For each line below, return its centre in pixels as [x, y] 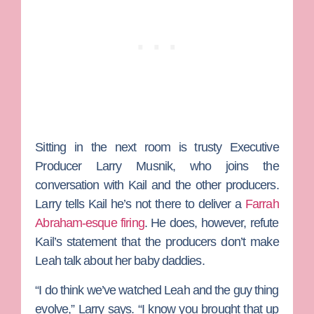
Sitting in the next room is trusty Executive [157, 148]
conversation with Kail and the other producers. [157, 185]
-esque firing [113, 223]
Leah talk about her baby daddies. [121, 261]
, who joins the [225, 166]
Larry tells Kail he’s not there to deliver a [140, 204]
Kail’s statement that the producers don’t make [157, 242]
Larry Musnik [134, 166]
